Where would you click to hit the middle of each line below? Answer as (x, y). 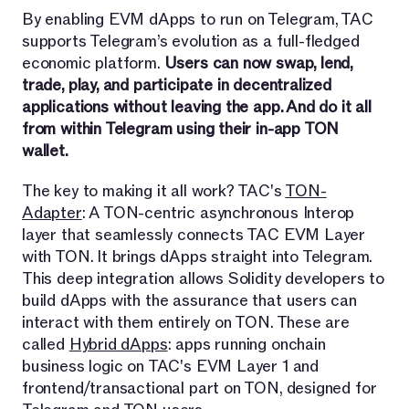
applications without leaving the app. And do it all (197, 108)
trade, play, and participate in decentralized (177, 86)
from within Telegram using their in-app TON (181, 130)
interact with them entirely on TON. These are (186, 323)
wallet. (45, 152)
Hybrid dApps (118, 345)
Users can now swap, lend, (258, 64)
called (46, 345)
